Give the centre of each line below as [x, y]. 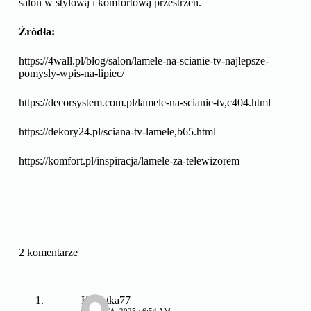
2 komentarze [48, 252]
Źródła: [36, 31]
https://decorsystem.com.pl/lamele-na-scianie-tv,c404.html [144, 102]
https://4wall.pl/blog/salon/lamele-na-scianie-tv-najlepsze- [143, 60]
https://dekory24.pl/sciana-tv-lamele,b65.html [117, 131]
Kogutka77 [106, 300]
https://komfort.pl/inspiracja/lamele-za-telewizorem [129, 160]
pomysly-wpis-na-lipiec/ [71, 73]
